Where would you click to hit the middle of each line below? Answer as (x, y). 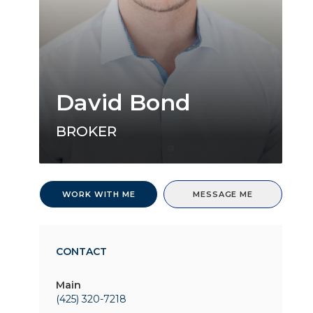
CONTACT (81, 252)
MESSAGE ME (223, 194)
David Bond (123, 102)
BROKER (86, 131)
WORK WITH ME (99, 194)
